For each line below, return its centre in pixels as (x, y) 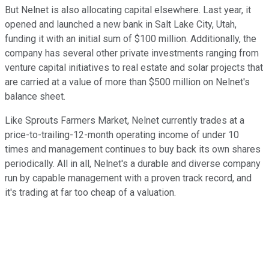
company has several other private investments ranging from (132, 53)
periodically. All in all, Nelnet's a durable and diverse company (133, 164)
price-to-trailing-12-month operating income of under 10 (122, 135)
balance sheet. (36, 97)
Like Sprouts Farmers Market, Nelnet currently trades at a (125, 121)
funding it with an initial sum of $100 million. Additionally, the (131, 39)
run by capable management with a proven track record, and (128, 178)
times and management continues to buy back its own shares (133, 150)
